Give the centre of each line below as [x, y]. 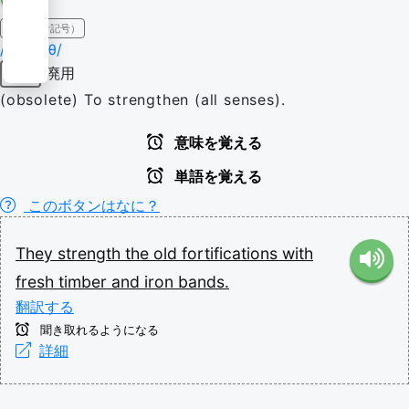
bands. [204, 282]
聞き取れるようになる [98, 330]
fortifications [232, 253]
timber [85, 282]
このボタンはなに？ [92, 205]
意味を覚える [216, 143]
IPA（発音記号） [42, 28]
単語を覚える [216, 177]
